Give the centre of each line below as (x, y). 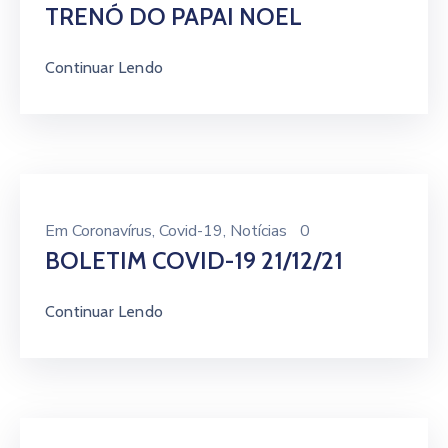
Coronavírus (112, 231)
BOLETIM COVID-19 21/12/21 (194, 260)
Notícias (258, 231)
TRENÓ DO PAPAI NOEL (173, 16)
